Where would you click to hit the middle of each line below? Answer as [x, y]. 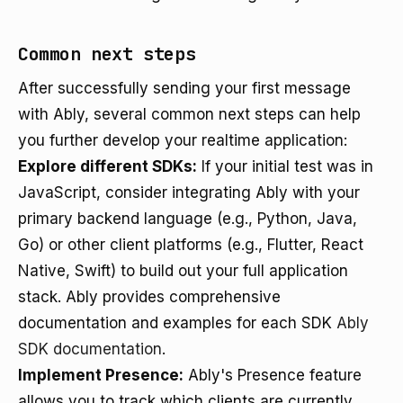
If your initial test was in [285, 166]
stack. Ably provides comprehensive [149, 297]
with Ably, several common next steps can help [189, 114]
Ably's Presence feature [273, 375]
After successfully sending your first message [184, 88]
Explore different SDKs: [107, 166]
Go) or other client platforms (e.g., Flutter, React [191, 245]
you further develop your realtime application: [183, 140]
